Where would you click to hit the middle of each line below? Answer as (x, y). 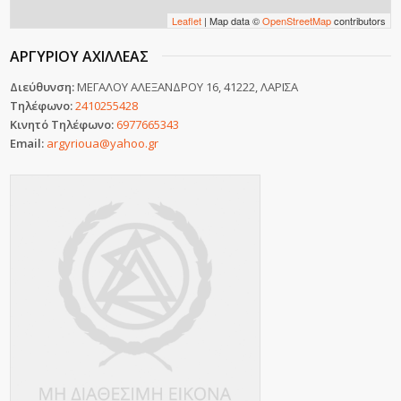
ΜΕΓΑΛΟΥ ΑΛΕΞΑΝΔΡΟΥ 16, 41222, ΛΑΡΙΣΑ (188, 87)
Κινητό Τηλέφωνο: (64, 124)
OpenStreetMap (296, 21)
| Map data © (231, 21)
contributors (358, 21)
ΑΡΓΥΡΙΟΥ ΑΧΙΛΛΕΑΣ (80, 56)
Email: (29, 143)
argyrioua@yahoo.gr (103, 143)
